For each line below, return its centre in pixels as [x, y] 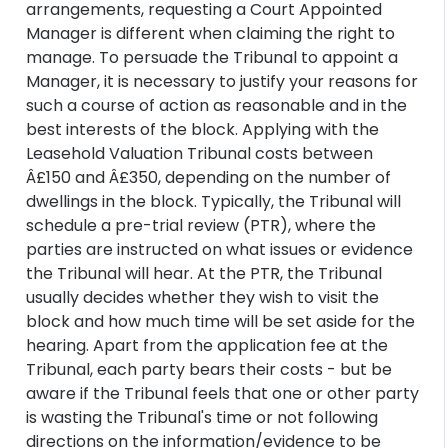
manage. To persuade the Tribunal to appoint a [212, 57]
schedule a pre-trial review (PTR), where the [201, 225]
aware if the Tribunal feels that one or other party [223, 393]
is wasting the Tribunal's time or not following [202, 417]
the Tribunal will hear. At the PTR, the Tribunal [204, 273]
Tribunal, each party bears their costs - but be [209, 369]
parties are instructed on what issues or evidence [220, 249]
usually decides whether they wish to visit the [203, 297]
